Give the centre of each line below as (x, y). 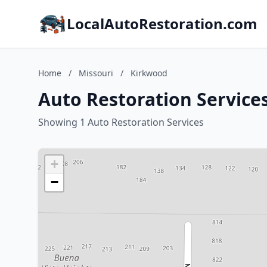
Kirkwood (149, 73)
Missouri (96, 73)
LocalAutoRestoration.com (162, 24)
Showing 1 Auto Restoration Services (121, 122)
